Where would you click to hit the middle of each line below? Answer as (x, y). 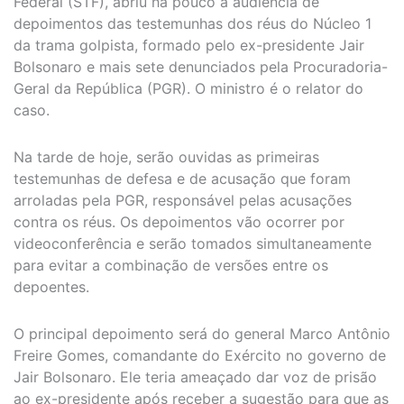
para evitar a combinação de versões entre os (171, 265)
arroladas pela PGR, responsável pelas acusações (183, 200)
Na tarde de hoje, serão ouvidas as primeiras (166, 156)
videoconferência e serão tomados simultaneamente (193, 243)
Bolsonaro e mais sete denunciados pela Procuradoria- (201, 66)
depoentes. (51, 286)
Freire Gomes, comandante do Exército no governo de (200, 355)
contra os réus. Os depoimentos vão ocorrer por (179, 221)
